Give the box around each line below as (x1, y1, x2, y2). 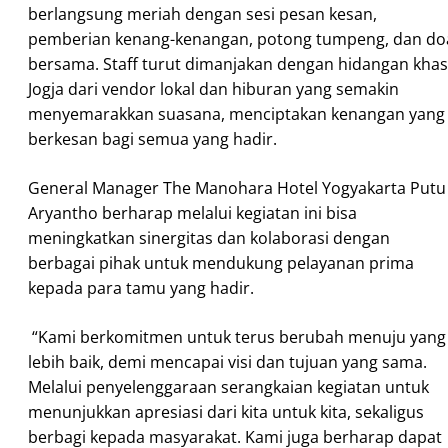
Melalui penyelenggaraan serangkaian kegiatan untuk (28, 376, 429, 398)
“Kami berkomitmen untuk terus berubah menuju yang (28, 326, 446, 348)
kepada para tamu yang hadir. (28, 277, 254, 299)
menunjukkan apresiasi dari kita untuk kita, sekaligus (28, 401, 424, 423)
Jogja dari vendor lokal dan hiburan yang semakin (28, 78, 399, 100)
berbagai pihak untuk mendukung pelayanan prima (28, 252, 414, 274)
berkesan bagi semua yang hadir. (28, 128, 277, 150)
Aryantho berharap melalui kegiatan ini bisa (28, 202, 357, 224)
